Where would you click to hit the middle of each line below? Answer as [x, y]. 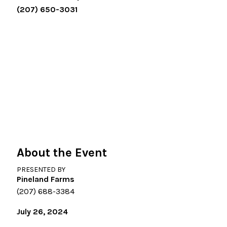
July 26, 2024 [42, 211]
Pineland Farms [46, 179]
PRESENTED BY [41, 169]
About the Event [62, 152]
